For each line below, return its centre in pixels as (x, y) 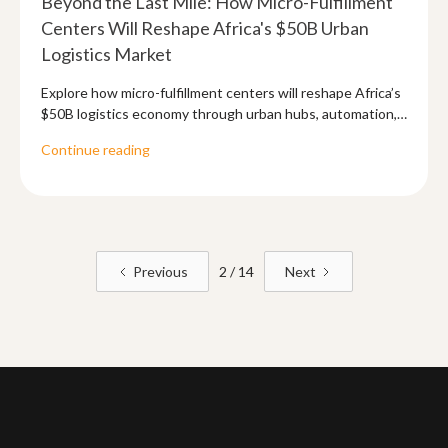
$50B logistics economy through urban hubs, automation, (219, 114)
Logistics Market (106, 54)
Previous (160, 272)
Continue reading (95, 150)
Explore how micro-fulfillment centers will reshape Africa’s (221, 93)
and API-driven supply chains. (133, 135)
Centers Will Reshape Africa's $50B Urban (205, 28)
